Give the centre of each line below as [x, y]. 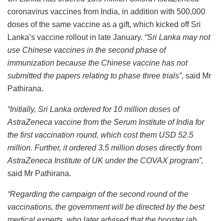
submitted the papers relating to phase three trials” [94, 75]
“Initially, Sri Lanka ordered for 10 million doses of [93, 109]
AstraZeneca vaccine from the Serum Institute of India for [106, 122]
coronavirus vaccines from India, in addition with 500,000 [106, 11]
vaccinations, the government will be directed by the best [106, 207]
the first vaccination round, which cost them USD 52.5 [100, 135]
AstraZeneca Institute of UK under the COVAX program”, [105, 160]
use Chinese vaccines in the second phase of [87, 50]
